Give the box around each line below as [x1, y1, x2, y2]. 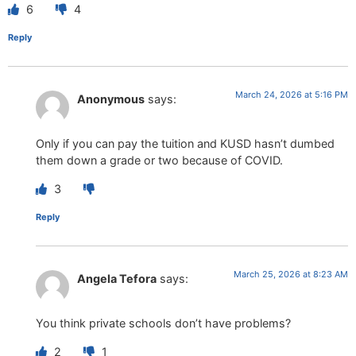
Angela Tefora [77, 271, 157, 285]
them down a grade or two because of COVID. [36, 153, 283, 168]
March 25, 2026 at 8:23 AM [234, 268, 348, 280]
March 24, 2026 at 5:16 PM [235, 88, 348, 100]
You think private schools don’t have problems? [36, 316, 291, 331]
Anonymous [77, 91, 145, 106]
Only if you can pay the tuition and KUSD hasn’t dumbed [36, 137, 335, 151]
